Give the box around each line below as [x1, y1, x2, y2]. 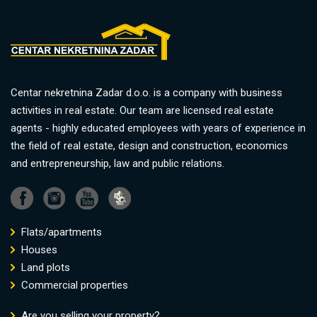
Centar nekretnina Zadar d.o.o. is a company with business [11, 86, 282, 99]
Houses [18, 243, 57, 256]
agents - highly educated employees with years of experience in [11, 121, 306, 134]
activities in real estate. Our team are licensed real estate [11, 103, 274, 117]
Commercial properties [18, 278, 128, 292]
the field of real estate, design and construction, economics [11, 139, 288, 152]
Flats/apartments [18, 225, 102, 238]
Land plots [18, 260, 70, 274]
